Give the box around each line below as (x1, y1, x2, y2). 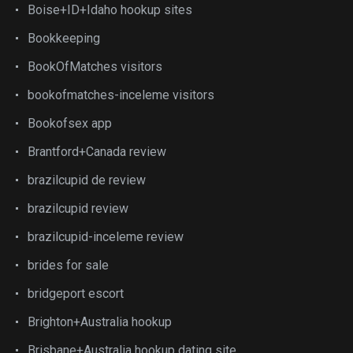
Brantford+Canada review (28, 144, 166, 159)
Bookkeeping (28, 31, 100, 46)
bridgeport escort (28, 286, 124, 301)
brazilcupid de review (28, 173, 146, 188)
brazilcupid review (28, 201, 128, 216)
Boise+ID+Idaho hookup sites (28, 2, 192, 17)
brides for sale (28, 258, 109, 273)
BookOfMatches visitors (28, 59, 162, 74)
